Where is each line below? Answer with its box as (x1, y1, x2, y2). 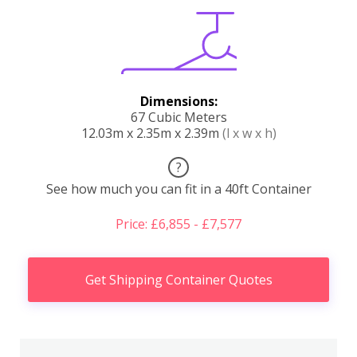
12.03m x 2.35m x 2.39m (80, 124, 222, 142)
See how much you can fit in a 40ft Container (45, 179, 312, 198)
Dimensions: (139, 92, 218, 110)
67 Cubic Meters (130, 108, 227, 126)
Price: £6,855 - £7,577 (116, 214, 241, 233)
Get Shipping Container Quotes (84, 270, 273, 288)
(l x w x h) (222, 124, 277, 142)
